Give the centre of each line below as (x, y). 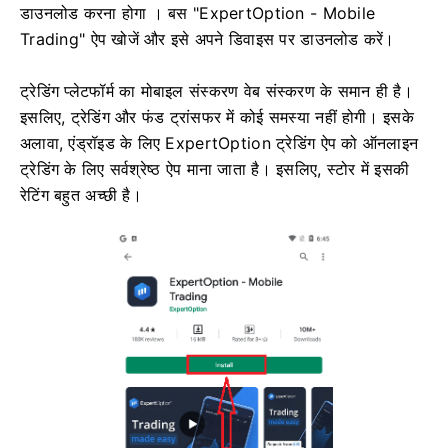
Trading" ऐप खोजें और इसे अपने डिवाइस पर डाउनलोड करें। (207, 38)
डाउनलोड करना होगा (86, 12)
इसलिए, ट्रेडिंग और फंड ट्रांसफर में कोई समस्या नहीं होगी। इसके (217, 116)
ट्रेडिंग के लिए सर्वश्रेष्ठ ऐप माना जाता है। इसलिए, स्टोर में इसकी (215, 168)
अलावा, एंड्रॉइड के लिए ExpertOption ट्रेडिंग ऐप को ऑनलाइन (219, 142)
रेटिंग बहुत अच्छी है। (81, 194)
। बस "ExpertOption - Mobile (263, 12)
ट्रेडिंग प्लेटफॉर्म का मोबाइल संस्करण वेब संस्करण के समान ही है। (217, 90)
